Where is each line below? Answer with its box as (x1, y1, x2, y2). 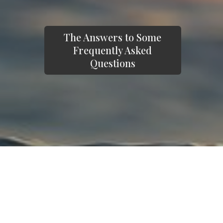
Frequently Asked (73, 43, 152, 57)
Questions (90, 56, 135, 70)
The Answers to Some (64, 30, 162, 44)
